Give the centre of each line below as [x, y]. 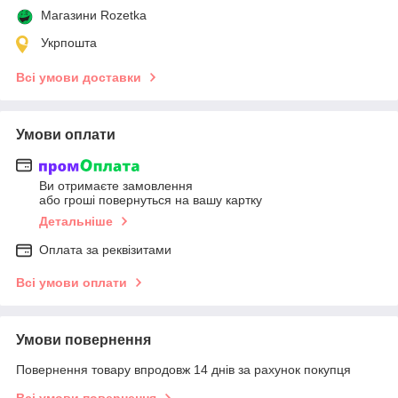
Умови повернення [84, 340]
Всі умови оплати [72, 283]
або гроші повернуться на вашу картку [151, 200]
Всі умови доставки [79, 77]
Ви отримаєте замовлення [116, 186]
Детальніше [76, 222]
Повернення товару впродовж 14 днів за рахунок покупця [183, 370]
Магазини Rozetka [94, 15]
